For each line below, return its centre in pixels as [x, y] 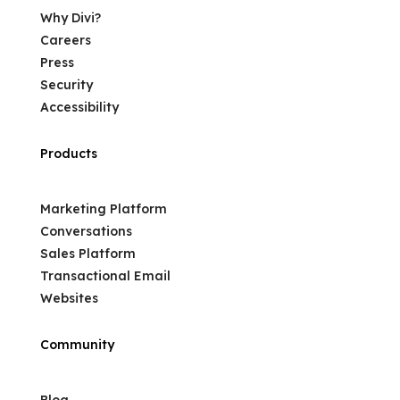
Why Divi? [70, 17]
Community [77, 344]
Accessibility [79, 107]
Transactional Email [105, 275]
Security [66, 84]
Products [68, 153]
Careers [65, 40]
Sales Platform [87, 253]
